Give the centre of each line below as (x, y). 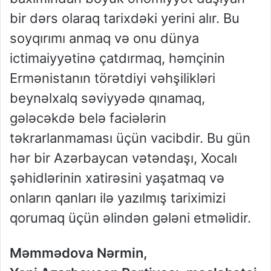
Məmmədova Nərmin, (79, 253)
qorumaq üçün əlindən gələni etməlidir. (130, 218)
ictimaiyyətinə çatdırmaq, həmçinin (117, 58)
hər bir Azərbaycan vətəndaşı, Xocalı (123, 158)
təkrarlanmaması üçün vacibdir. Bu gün (130, 138)
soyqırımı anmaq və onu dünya (104, 38)
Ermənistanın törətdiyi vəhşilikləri (113, 78)
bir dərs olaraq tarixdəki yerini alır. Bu (125, 18)
